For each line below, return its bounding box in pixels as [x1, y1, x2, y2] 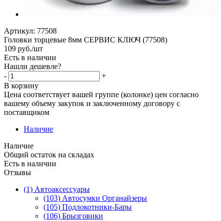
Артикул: [4, 26, 35, 35]
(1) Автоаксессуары [24, 184, 90, 193]
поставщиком [4, 108, 49, 116]
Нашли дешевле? [4, 62, 61, 71]
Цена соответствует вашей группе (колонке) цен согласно [4, 90, 199, 99]
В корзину [4, 81, 38, 90]
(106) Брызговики [43, 211, 103, 220]
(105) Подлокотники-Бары [43, 202, 132, 211]
